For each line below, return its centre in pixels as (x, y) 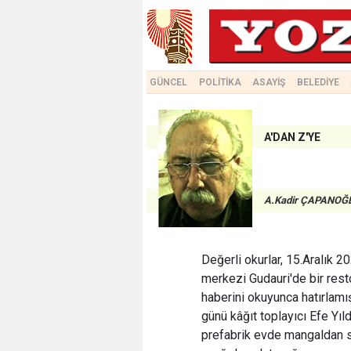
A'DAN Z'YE (292, 137)
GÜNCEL (168, 82)
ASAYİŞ (269, 82)
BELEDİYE (318, 82)
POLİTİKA (220, 82)
